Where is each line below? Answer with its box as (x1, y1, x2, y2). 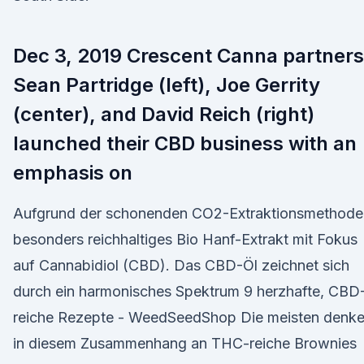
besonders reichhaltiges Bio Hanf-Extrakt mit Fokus (13, 231, 357, 248)
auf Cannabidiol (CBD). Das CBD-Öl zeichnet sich (13, 257, 349, 274)
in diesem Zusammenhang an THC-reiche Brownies (13, 335, 357, 352)
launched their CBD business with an (13, 132, 357, 155)
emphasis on (13, 161, 137, 184)
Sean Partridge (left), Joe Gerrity (13, 73, 320, 97)
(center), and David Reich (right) (13, 102, 314, 126)
